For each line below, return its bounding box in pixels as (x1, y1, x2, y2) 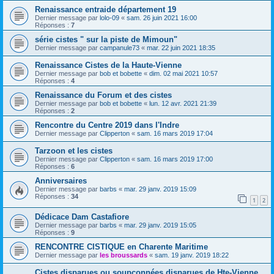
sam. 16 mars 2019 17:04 (137, 130, 213, 137)
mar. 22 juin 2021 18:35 (147, 44, 215, 51)
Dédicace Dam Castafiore (35, 212, 129, 221)
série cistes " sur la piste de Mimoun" (35, 35, 177, 44)
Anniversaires (35, 176, 87, 185)
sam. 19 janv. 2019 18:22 (155, 251, 229, 259)
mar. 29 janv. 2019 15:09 (124, 185, 196, 193)
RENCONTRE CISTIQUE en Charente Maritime (35, 242, 208, 251)
